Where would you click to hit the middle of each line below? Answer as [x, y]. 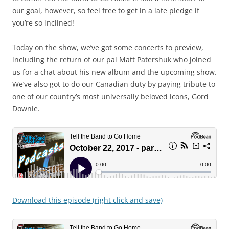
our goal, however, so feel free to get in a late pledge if [106, 10]
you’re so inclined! [43, 23]
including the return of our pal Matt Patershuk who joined [112, 60]
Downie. [26, 109]
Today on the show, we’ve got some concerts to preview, [108, 47]
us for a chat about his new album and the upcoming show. [114, 72]
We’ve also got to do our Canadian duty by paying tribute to [114, 84]
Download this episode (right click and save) [87, 200]
